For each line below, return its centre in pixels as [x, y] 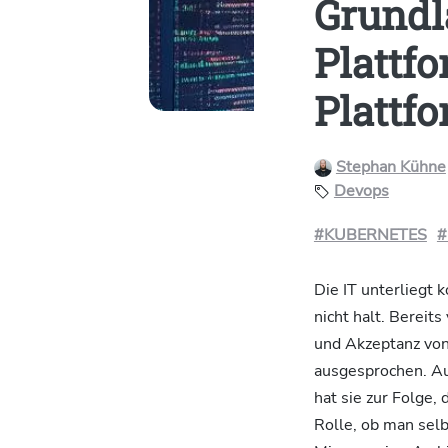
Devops [361, 191]
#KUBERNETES [370, 235]
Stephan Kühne [390, 167]
